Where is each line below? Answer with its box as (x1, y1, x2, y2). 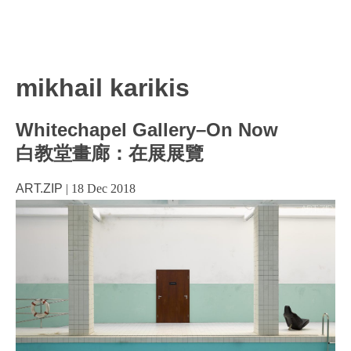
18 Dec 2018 (71, 181, 136, 195)
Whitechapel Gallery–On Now (16, 119, 278, 141)
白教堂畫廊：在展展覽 (16, 143, 204, 165)
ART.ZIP (16, 181, 63, 195)
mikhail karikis (16, 73, 190, 102)
